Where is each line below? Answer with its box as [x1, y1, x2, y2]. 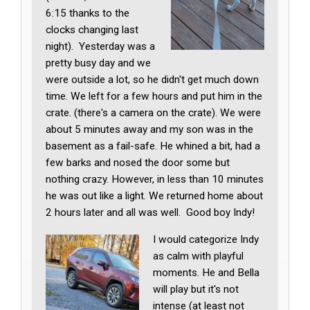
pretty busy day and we [46, 56, 152, 69]
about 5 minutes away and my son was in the [46, 122, 254, 136]
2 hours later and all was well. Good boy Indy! [46, 206, 255, 219]
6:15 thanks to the [46, 6, 130, 19]
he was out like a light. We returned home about [46, 189, 264, 202]
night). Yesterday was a [46, 39, 156, 53]
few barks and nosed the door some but [46, 156, 230, 169]
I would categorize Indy [153, 232, 259, 246]
